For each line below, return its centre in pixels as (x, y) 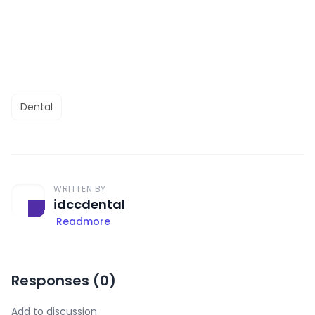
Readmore (83, 222)
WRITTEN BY (80, 189)
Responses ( (56, 281)
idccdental (89, 205)
